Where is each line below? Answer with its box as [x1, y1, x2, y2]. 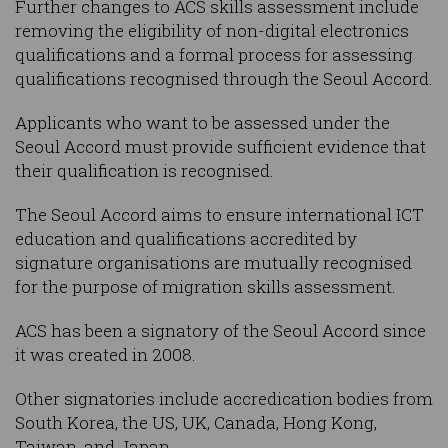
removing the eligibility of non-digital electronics [15, 19, 409, 43]
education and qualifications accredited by [15, 227, 357, 251]
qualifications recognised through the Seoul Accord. [15, 67, 433, 91]
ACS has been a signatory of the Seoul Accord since [15, 319, 426, 343]
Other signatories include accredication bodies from [15, 387, 433, 411]
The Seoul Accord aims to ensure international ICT [15, 203, 424, 227]
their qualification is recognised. [15, 159, 274, 183]
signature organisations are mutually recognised [15, 251, 412, 275]
